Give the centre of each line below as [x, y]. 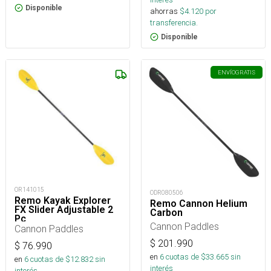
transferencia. [174, 23]
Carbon [166, 213]
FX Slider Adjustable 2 [64, 209]
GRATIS [245, 72]
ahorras [164, 11]
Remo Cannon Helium [199, 204]
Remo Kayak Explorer [63, 200]
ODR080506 [167, 193]
